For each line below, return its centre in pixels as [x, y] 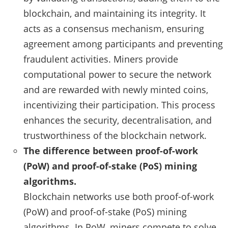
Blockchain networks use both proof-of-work [119, 196]
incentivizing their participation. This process [119, 105]
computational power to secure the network [117, 74]
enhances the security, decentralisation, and [118, 120]
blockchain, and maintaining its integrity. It [115, 13]
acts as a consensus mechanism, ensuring [114, 28]
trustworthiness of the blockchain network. [115, 135]
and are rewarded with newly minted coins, [116, 89]
